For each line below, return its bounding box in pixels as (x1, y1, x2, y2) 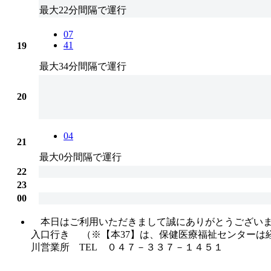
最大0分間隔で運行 (39, 151, 122, 162)
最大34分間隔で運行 (39, 60, 126, 71)
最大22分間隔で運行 (39, 4, 126, 15)
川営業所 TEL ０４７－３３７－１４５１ (31, 241, 223, 252)
